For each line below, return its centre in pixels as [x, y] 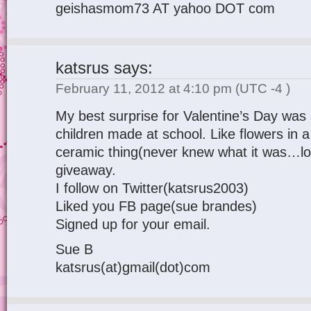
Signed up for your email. [133, 224]
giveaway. [86, 170]
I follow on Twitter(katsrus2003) [152, 188]
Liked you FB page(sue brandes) [156, 206]
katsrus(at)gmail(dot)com [133, 267]
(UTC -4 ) [263, 89]
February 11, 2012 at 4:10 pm [145, 89]
